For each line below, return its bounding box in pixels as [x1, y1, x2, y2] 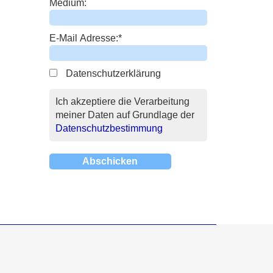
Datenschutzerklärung [65, 68, 161, 79]
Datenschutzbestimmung [55, 122, 163, 133]
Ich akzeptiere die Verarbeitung [55, 96, 190, 107]
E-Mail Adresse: [49, 32, 118, 43]
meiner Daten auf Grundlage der [55, 109, 194, 120]
